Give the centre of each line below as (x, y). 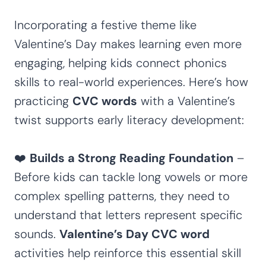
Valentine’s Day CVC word (134, 234)
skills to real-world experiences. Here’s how (131, 82)
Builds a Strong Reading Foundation (132, 158)
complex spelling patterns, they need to (122, 196)
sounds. (37, 234)
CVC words (105, 101)
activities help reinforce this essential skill (128, 253)
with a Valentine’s (186, 101)
